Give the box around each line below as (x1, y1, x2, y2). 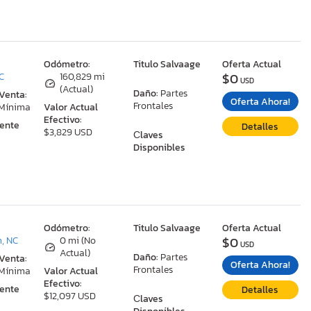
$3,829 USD (44, 125, 93, 140)
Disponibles (133, 140, 185, 155)
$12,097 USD (44, 288, 96, 303)
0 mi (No (60, 233, 96, 248)
